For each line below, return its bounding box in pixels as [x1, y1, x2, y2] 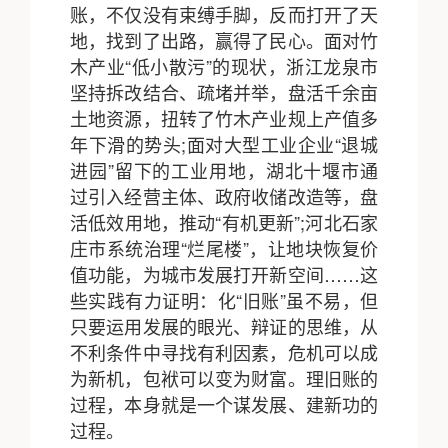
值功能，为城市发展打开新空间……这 [70, 261, 378, 287]
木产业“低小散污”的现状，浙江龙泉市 [70, 53, 378, 79]
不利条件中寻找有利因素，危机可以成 [70, 339, 378, 365]
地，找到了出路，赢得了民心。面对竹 [70, 27, 378, 53]
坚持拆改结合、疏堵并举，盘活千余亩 [70, 79, 378, 105]
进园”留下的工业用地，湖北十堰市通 [70, 157, 378, 183]
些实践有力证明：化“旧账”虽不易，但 [70, 287, 378, 313]
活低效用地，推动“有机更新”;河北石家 [70, 209, 378, 235]
